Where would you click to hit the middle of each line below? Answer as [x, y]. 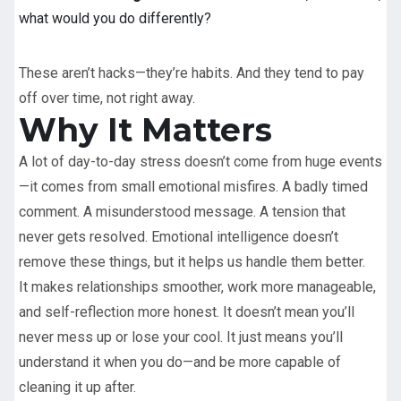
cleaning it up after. [77, 387]
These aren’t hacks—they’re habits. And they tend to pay [192, 73]
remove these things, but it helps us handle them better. [192, 261]
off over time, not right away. [107, 98]
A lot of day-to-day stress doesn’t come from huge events [200, 161]
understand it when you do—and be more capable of [180, 362]
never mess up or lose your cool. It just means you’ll [181, 337]
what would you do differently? [115, 19]
